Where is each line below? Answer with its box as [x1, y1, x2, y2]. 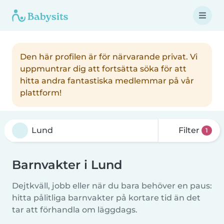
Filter [176, 125, 202, 135]
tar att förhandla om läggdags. [12, 205, 137, 214]
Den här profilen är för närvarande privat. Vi [20, 52, 197, 61]
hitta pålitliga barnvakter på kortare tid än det [12, 193, 200, 202]
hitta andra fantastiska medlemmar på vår [20, 76, 194, 85]
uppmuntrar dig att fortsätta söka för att [20, 64, 186, 73]
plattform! [20, 88, 61, 97]
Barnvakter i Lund [12, 157, 122, 172]
